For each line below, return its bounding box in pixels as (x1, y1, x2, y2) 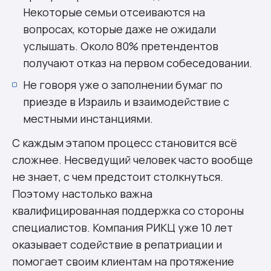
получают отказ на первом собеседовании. (23, 56, 252, 71)
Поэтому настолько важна (12, 186, 152, 201)
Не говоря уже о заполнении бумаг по (23, 77, 223, 93)
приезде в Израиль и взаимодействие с (23, 94, 229, 109)
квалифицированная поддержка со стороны (12, 203, 244, 218)
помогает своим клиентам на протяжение (12, 254, 234, 269)
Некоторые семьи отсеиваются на (23, 5, 205, 20)
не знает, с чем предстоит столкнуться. (12, 169, 223, 184)
